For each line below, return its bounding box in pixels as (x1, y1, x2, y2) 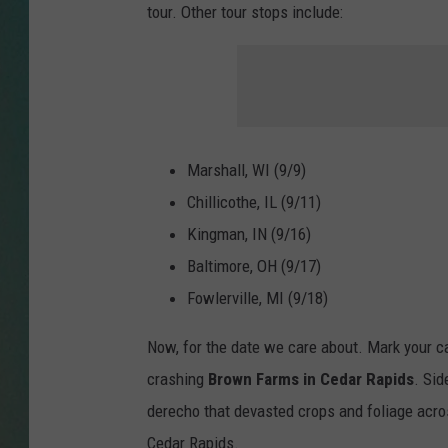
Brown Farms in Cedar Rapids (208, 369, 414, 390)
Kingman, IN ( (187, 224, 276, 245)
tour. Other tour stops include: (147, 2, 343, 23)
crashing (147, 369, 208, 390)
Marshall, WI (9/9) (187, 160, 306, 181)
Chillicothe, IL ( (187, 192, 286, 213)
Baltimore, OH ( (187, 256, 286, 277)
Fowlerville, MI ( (187, 288, 293, 309)
